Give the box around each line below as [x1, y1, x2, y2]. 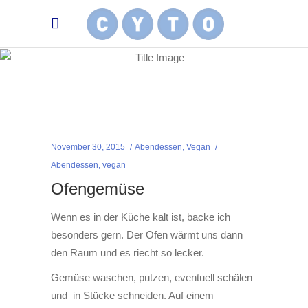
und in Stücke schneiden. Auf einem [51, 289, 214, 302]
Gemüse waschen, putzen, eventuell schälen [51, 272, 252, 284]
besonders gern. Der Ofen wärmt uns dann [51, 229, 243, 241]
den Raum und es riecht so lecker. [51, 247, 204, 259]
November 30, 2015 [51, 142, 125, 153]
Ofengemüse [51, 179, 144, 199]
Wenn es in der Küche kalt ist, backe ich [51, 211, 230, 223]
